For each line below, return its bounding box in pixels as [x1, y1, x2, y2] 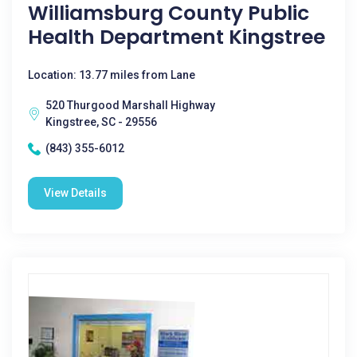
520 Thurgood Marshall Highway [45, 99, 215, 112]
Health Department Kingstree [28, 23, 325, 51]
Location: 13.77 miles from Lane [28, 69, 195, 81]
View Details [44, 186, 107, 199]
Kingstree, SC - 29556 [45, 116, 157, 128]
